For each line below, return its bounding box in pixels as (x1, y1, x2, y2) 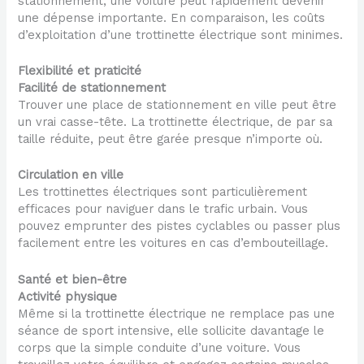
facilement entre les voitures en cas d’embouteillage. (18, 236, 329, 251)
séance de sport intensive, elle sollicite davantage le (18, 323, 325, 338)
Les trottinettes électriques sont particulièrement (18, 184, 308, 200)
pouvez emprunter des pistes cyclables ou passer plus (18, 219, 341, 234)
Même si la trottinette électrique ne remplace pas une (18, 305, 336, 321)
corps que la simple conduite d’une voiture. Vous (18, 340, 301, 355)
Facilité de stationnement (18, 80, 167, 95)
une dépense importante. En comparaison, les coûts (18, 10, 326, 25)
